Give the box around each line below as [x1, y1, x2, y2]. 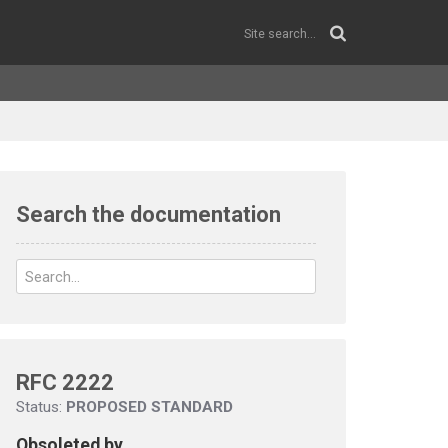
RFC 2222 [16, 370, 114, 395]
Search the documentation [16, 202, 281, 227]
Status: [16, 398, 66, 416]
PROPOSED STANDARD [66, 398, 233, 416]
